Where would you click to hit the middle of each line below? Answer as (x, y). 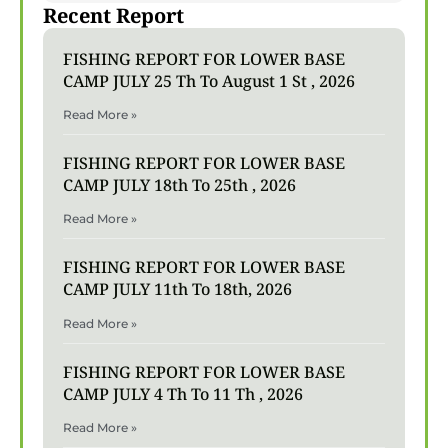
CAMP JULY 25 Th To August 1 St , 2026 (209, 81)
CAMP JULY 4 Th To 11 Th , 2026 (183, 393)
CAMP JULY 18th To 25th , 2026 (179, 185)
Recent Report (113, 15)
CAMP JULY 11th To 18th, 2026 (177, 289)
